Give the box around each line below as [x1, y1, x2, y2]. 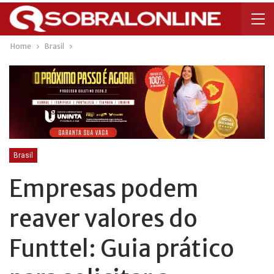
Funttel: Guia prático [9, 234, 234, 263]
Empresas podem [9, 174, 199, 203]
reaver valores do [9, 204, 198, 233]
